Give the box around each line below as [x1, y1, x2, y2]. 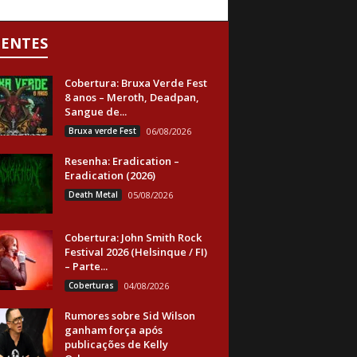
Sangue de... [64, 104, 127, 119]
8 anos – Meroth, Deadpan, [64, 90, 199, 104]
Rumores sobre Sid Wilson [64, 308, 195, 323]
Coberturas [68, 280, 114, 291]
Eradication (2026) [64, 168, 155, 182]
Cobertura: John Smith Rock [64, 230, 202, 245]
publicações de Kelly [64, 337, 168, 351]
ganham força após [64, 323, 163, 337]
